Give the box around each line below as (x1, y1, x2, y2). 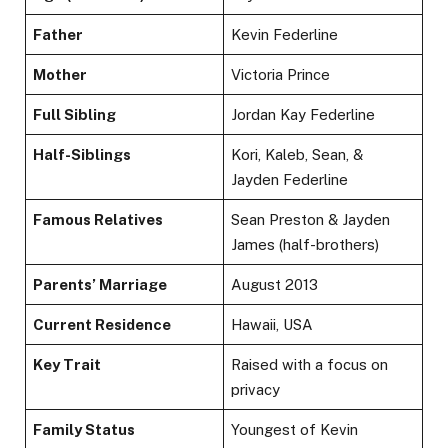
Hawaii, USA (231, 316, 314, 334)
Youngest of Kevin (231, 421, 359, 439)
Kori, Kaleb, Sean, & (231, 146, 364, 164)
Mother (33, 66, 88, 84)
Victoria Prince (231, 66, 331, 84)
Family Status (33, 421, 136, 439)
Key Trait (33, 356, 102, 374)
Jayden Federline (231, 171, 349, 189)
